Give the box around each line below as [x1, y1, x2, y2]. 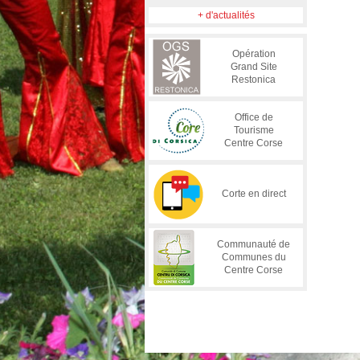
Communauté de [217, 239, 290, 250]
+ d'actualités [197, 10, 255, 21]
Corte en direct [221, 188, 286, 199]
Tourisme [233, 125, 274, 136]
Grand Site [230, 61, 277, 72]
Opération [231, 48, 276, 59]
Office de [234, 112, 273, 123]
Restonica [231, 74, 276, 85]
